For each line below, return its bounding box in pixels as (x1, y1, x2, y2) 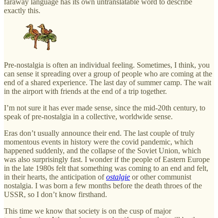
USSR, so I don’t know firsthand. (4, 190, 107, 199)
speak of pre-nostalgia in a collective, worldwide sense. (4, 112, 173, 121)
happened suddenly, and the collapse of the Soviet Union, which (4, 146, 201, 155)
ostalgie (106, 172, 130, 181)
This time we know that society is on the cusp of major (4, 206, 171, 215)
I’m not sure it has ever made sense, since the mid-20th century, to (4, 103, 205, 112)
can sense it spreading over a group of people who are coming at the (4, 69, 212, 78)
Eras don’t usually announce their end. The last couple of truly (4, 128, 195, 137)
